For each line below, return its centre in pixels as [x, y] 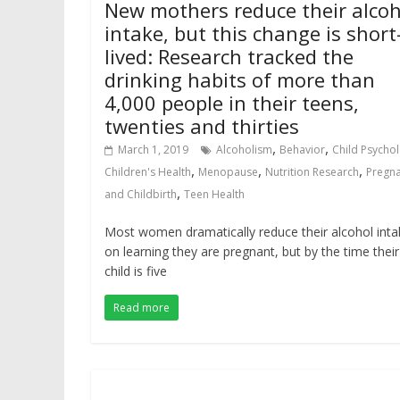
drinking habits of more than [240, 79]
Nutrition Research [312, 172]
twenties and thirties [202, 126]
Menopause [228, 172]
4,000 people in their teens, [232, 103]
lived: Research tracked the [229, 56]
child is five [136, 271]
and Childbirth [141, 194]
